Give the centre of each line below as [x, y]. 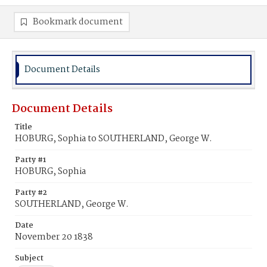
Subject [29, 258]
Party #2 [31, 193]
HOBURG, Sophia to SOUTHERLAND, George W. [114, 139]
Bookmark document [78, 22]
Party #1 [30, 160]
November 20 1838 [54, 237]
